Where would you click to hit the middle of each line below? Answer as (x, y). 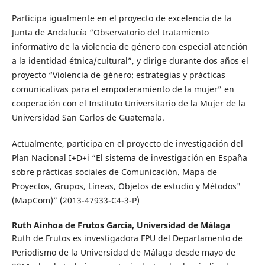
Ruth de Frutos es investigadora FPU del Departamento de (127, 238)
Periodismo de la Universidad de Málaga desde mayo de (123, 252)
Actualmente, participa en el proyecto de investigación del (127, 143)
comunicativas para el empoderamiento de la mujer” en (123, 89)
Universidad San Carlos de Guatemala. (88, 117)
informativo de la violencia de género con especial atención (130, 46)
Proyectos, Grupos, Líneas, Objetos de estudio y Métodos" (126, 186)
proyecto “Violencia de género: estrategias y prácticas (118, 75)
